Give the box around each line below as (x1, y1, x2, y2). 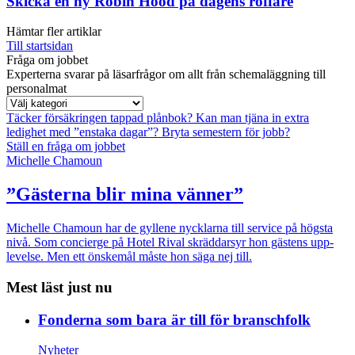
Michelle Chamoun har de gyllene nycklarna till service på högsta (6, 221, 333, 235)
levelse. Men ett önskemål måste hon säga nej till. (6, 250, 252, 264)
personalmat (6, 82, 67, 96)
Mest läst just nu (6, 278, 113, 296)
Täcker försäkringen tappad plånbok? (6, 111, 196, 125)
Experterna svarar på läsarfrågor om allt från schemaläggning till (6, 67, 326, 82)
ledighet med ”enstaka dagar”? (6, 125, 162, 139)
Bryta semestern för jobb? (162, 125, 290, 139)
